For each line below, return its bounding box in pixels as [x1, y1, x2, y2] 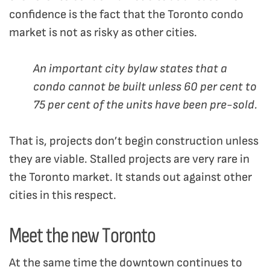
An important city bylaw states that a [33, 61, 227, 77]
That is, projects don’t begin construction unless [9, 134, 259, 149]
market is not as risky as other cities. [9, 25, 197, 40]
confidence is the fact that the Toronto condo [9, 7, 243, 22]
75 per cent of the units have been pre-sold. [33, 98, 257, 113]
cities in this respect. [9, 188, 116, 203]
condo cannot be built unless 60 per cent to [33, 80, 257, 95]
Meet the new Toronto [9, 224, 155, 248]
